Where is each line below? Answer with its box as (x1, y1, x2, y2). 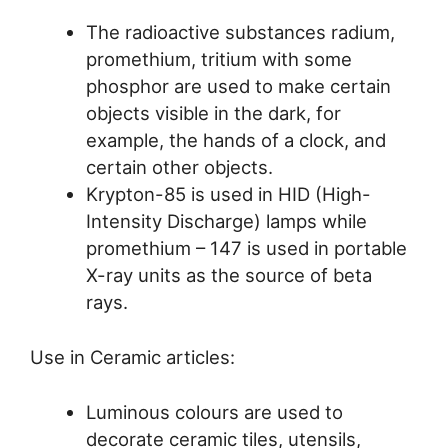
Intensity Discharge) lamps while (85, 210, 367, 233)
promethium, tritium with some (85, 48, 352, 71)
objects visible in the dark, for (85, 102, 341, 125)
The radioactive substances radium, (85, 21, 395, 44)
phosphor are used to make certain (85, 75, 391, 98)
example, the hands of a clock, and (85, 129, 386, 152)
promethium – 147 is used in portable (85, 237, 407, 260)
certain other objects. (85, 156, 273, 179)
